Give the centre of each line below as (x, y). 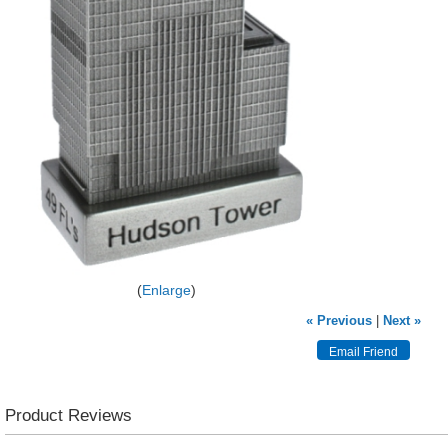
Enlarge (166, 289)
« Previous (338, 320)
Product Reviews (69, 414)
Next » (401, 320)
